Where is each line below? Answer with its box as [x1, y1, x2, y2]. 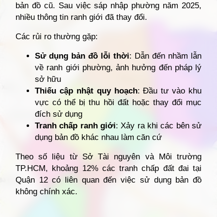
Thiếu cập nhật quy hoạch [35, 86, 138, 95]
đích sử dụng [35, 109, 82, 119]
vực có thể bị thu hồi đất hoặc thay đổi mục [35, 97, 201, 107]
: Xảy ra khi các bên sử [116, 121, 201, 130]
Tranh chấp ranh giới [35, 121, 116, 130]
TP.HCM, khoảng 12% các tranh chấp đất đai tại [15, 163, 201, 173]
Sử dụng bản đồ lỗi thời [35, 51, 129, 61]
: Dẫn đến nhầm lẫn [129, 51, 201, 61]
